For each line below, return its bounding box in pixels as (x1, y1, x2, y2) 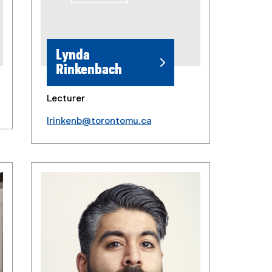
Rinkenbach (55, 63, 122, 76)
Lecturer (46, 93, 85, 104)
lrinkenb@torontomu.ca (46, 116, 151, 126)
